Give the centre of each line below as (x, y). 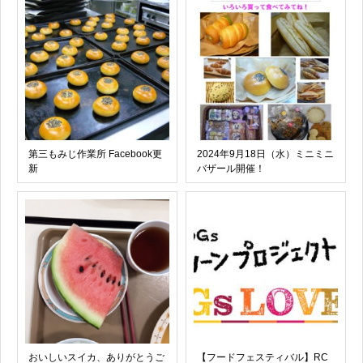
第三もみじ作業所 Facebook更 (95, 154)
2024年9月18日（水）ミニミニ (265, 154)
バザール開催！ (231, 169)
